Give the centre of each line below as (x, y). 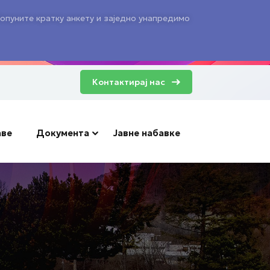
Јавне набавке (147, 133)
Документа (63, 133)
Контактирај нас (128, 82)
